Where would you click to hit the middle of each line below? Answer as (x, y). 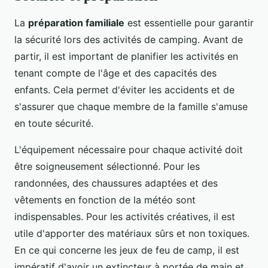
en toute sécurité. (54, 123)
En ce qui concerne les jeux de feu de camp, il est (127, 250)
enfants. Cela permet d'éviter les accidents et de (124, 89)
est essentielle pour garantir (189, 22)
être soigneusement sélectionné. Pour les (107, 166)
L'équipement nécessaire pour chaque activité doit (129, 149)
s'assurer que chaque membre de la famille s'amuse (131, 106)
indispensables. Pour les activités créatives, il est (125, 216)
